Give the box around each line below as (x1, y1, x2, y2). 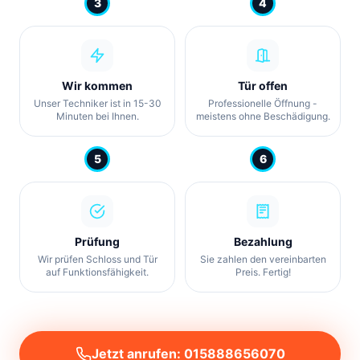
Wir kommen (62, 79, 133, 93)
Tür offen (238, 79, 288, 93)
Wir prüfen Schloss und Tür (37, 253, 157, 266)
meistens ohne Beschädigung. (195, 110, 330, 123)
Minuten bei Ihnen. (55, 110, 139, 123)
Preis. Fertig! (235, 266, 291, 279)
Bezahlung (233, 235, 292, 249)
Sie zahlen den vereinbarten (199, 253, 326, 266)
